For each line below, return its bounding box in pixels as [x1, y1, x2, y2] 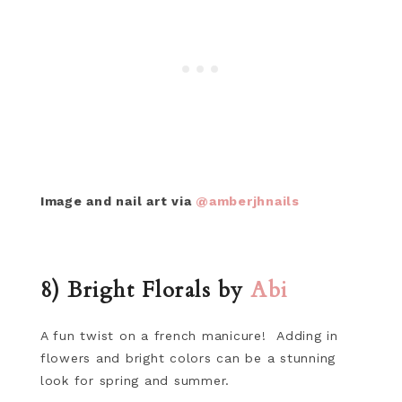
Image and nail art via [39, 194, 197, 209]
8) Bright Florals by [39, 275, 251, 306]
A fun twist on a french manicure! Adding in [39, 328, 338, 344]
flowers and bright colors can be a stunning [39, 351, 336, 366]
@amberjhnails [196, 194, 300, 209]
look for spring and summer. [39, 373, 235, 389]
